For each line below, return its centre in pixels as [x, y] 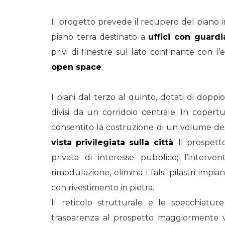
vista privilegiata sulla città [112, 142]
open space [76, 67]
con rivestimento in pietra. [103, 188]
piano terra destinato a [100, 37]
